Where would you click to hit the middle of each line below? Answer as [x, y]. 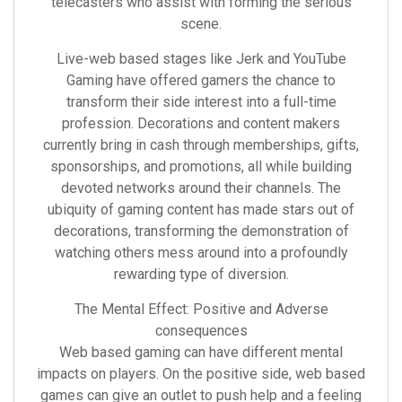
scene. [201, 24]
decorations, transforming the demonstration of [201, 231]
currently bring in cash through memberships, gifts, [201, 145]
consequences [201, 331]
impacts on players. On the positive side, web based [201, 374]
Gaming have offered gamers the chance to [201, 80]
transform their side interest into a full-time [201, 102]
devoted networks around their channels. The [201, 188]
